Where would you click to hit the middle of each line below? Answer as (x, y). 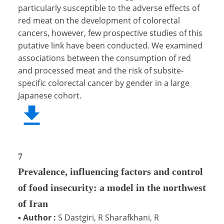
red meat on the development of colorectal (99, 20)
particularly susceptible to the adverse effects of (109, 8)
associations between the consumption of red (104, 58)
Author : (39, 217)
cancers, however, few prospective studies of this (110, 33)
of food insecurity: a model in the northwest (112, 187)
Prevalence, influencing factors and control (110, 171)
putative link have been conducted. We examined (110, 45)
